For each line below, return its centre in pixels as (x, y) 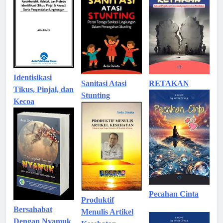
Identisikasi (33, 77)
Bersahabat (33, 210)
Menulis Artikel (107, 212)
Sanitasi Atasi (104, 83)
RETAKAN (169, 83)
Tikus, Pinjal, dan (44, 89)
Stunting (95, 95)
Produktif (97, 200)
